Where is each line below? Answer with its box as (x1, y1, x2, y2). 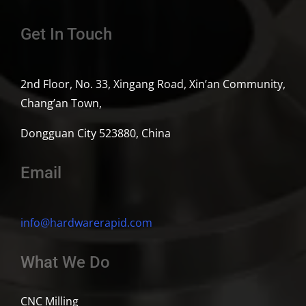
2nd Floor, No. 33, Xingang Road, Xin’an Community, (20, 76, 286, 92)
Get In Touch (20, 25, 112, 44)
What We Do (20, 253, 110, 273)
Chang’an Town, (20, 96, 102, 111)
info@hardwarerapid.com (20, 215, 152, 231)
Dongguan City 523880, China (20, 126, 171, 141)
